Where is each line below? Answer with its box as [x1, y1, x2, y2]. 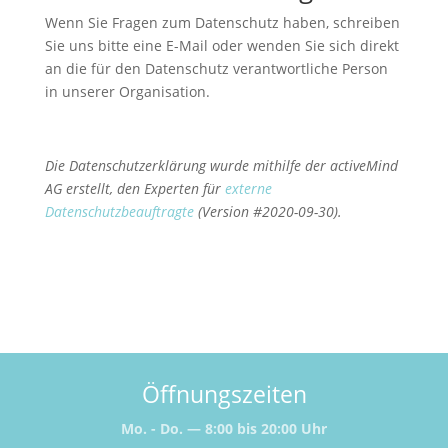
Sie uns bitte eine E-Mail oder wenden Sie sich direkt [44, 35, 399, 55]
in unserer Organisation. [44, 81, 210, 101]
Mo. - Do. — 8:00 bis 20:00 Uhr [121, 418, 327, 438]
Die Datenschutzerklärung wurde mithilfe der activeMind [44, 155, 398, 175]
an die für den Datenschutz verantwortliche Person [44, 58, 388, 78]
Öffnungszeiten [141, 377, 307, 410]
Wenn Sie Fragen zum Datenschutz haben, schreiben [44, 12, 400, 32]
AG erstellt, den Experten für [44, 178, 221, 198]
